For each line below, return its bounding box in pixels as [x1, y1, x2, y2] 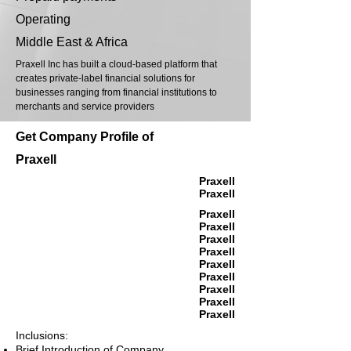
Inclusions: [16, 329, 68, 342]
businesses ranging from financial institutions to [16, 87, 217, 99]
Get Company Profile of [16, 130, 154, 144]
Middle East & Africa [16, 35, 128, 49]
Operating [16, 13, 71, 27]
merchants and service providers [16, 101, 154, 113]
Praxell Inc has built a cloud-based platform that [16, 59, 217, 71]
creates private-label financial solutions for [16, 73, 195, 85]
